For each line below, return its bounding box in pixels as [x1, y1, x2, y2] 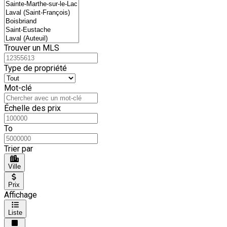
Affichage [4, 190, 37, 200]
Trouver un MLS [4, 43, 59, 53]
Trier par [4, 143, 33, 154]
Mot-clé [4, 83, 32, 93]
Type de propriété [4, 63, 67, 73]
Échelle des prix [4, 103, 61, 113]
